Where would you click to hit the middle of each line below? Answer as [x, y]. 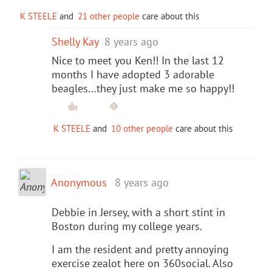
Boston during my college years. [127, 226]
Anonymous [79, 182]
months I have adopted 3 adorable [133, 74]
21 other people [109, 16]
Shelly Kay [75, 41]
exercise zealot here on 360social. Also [142, 263]
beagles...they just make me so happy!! [143, 88]
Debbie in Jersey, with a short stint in [138, 212]
